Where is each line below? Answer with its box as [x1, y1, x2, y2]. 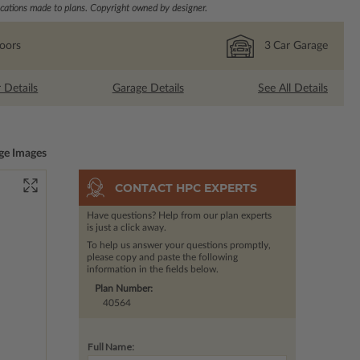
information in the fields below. [86, 264, 219, 275]
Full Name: [87, 341, 134, 354]
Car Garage [272, 39, 328, 51]
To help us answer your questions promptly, [86, 240, 271, 251]
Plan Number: [94, 284, 153, 294]
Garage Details [112, 82, 184, 94]
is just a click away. [86, 223, 166, 233]
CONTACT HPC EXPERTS [114, 180, 257, 195]
